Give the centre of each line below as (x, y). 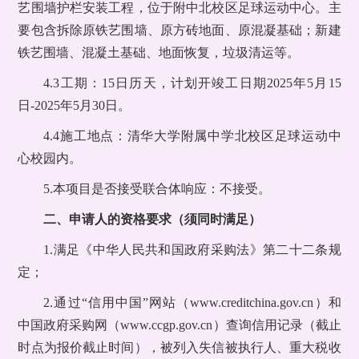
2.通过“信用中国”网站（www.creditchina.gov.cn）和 (192, 303)
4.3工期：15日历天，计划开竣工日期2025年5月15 (192, 83)
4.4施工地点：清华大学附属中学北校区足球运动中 (192, 136)
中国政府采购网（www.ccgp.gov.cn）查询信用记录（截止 (179, 325)
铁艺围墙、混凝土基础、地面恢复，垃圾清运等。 (159, 53)
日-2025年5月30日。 (75, 106)
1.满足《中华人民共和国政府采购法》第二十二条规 (192, 250)
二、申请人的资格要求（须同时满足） (153, 220)
